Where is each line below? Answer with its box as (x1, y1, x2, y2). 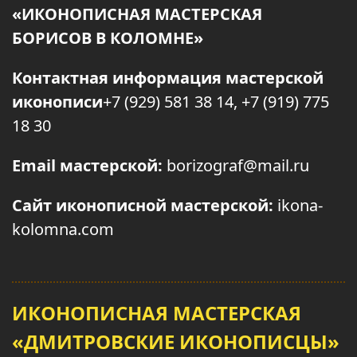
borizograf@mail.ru (163, 155, 309, 176)
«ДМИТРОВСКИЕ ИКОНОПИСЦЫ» (12, 328, 339, 355)
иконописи (12, 91, 103, 112)
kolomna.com (12, 218, 114, 240)
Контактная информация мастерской (12, 67, 324, 88)
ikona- (273, 194, 323, 216)
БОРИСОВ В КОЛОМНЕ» (12, 27, 203, 49)
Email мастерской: (12, 155, 163, 176)
